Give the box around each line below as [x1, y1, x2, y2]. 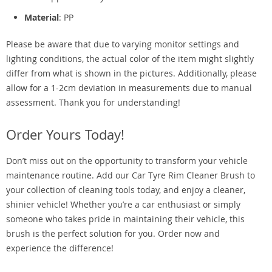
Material [24, 12, 59, 23]
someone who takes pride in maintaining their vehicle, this [6, 213, 245, 225]
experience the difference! [6, 242, 114, 254]
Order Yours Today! [6, 126, 124, 143]
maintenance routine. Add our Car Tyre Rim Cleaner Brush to [6, 169, 255, 181]
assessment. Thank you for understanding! [6, 97, 180, 108]
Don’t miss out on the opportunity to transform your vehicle [6, 155, 248, 166]
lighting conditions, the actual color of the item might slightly [6, 53, 254, 64]
